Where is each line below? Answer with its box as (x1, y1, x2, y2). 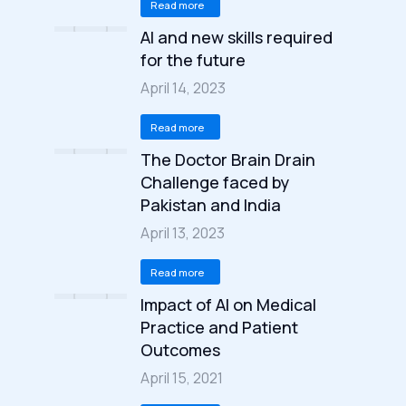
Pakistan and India (140, 194, 281, 216)
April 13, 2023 (140, 223, 225, 243)
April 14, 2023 (140, 78, 226, 98)
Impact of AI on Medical (140, 294, 316, 315)
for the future (140, 49, 246, 71)
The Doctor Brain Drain (140, 149, 315, 170)
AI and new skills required (140, 26, 333, 48)
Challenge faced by (140, 171, 289, 193)
